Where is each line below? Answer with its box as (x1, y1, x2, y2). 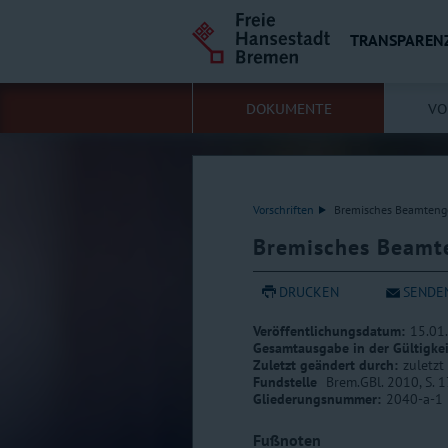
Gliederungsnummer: (253, 390, 381, 408)
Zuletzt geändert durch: (253, 356, 398, 374)
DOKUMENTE (245, 100, 332, 118)
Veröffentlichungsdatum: (253, 322, 405, 340)
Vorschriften (253, 202, 314, 217)
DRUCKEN (279, 283, 339, 301)
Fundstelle (253, 373, 321, 391)
